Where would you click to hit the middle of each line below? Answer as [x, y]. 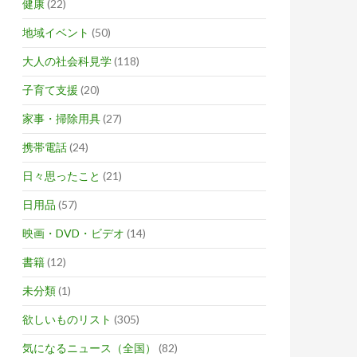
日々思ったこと [61, 176]
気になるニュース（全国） [89, 348]
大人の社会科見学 [67, 61]
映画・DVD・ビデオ [73, 233]
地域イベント [56, 32]
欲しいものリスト [67, 319]
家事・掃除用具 [61, 118]
